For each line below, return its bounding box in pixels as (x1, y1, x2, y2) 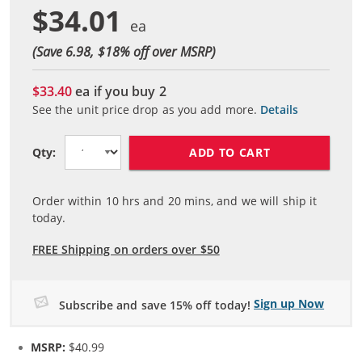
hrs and (118, 193, 168, 209)
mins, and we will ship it (180, 193, 317, 209)
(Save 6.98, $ (32, 42, 105, 60)
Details (260, 102, 299, 118)
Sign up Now (254, 296, 325, 312)
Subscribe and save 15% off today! (59, 297, 250, 313)
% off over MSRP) (119, 42, 216, 60)
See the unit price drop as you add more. (32, 102, 257, 118)
